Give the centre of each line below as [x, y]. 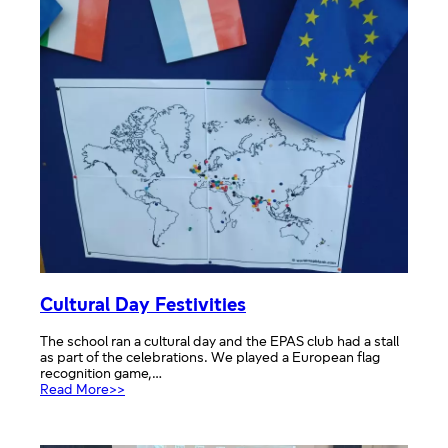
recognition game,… [101, 374]
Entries [146, 69]
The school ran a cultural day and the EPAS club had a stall [219, 342]
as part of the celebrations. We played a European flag [210, 358]
